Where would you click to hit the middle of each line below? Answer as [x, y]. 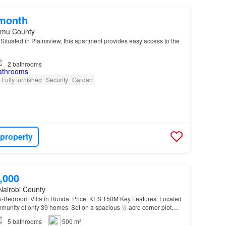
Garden [82, 79]
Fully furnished [21, 79]
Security [57, 79]
